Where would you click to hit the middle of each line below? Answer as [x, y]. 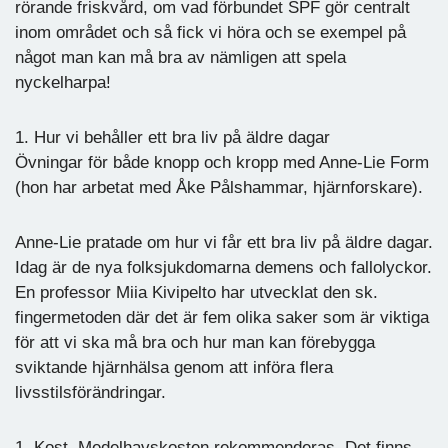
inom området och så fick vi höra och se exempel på [210, 32]
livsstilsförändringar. [90, 392]
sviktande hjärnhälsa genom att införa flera [174, 367]
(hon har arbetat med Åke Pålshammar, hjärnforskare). [219, 187]
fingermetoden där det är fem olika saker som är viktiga [222, 317]
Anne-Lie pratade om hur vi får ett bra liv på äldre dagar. [224, 242]
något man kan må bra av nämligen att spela [180, 57]
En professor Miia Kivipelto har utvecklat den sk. [196, 292]
